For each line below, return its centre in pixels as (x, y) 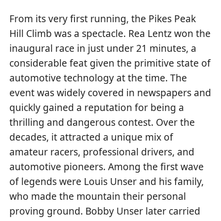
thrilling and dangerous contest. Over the (102, 122)
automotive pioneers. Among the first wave (107, 166)
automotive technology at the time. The (98, 77)
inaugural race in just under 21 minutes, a (103, 48)
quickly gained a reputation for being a (97, 107)
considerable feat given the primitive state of (110, 63)
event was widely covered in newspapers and (110, 92)
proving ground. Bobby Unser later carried (105, 211)
